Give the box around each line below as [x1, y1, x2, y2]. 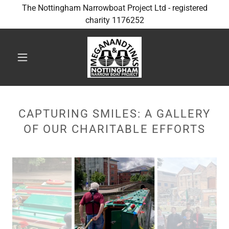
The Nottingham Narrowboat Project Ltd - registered [21, 3, 208, 13]
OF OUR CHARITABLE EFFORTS [24, 123, 205, 135]
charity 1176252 [85, 15, 144, 25]
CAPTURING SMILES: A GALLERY [18, 107, 211, 120]
